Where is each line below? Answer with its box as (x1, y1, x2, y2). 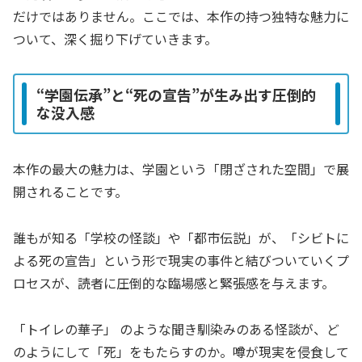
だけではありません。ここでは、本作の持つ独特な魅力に (13, 6, 349, 27)
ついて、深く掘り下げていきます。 (13, 29, 217, 49)
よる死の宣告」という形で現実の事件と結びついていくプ (13, 250, 349, 270)
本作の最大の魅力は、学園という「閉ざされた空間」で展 (13, 159, 349, 179)
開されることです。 (13, 182, 128, 202)
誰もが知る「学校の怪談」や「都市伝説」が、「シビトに (13, 227, 349, 247)
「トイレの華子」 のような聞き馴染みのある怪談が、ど (13, 318, 339, 339)
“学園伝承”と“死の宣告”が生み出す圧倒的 (36, 84, 316, 106)
